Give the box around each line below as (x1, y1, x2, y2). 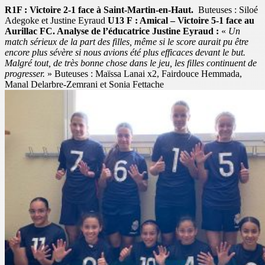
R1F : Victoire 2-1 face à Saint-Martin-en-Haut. (5, 4, 196, 15)
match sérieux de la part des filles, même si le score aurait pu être (5, 36, 248, 47)
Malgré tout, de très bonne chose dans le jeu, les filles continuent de (5, 57, 257, 68)
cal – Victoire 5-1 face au (157, 15, 254, 25)
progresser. (5, 68, 45, 79)
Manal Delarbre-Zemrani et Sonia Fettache (5, 79, 164, 89)
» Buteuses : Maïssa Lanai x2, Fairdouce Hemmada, (45, 68, 242, 79)
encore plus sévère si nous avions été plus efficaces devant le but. (5, 47, 245, 57)
